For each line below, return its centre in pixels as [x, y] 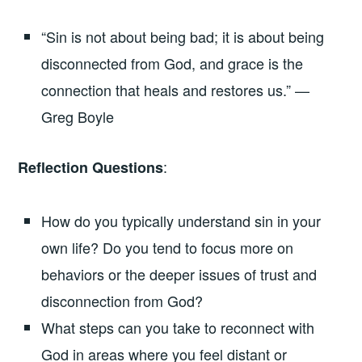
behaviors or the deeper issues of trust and [179, 274]
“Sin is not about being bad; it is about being [183, 37]
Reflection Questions [91, 168]
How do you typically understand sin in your [181, 220]
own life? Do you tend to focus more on [168, 247]
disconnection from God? [122, 300]
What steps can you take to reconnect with [178, 327]
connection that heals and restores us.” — [176, 90]
